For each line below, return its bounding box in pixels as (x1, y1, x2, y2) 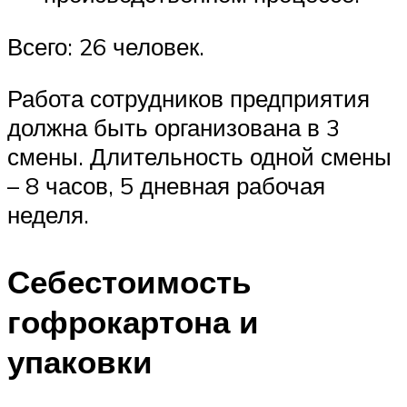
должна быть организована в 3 (7, 113, 340, 143)
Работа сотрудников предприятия (7, 84, 370, 114)
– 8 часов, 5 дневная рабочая (7, 171, 325, 201)
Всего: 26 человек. (7, 31, 204, 61)
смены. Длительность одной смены (7, 142, 392, 172)
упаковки (7, 341, 153, 382)
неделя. (7, 200, 89, 230)
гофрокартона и (7, 301, 259, 342)
